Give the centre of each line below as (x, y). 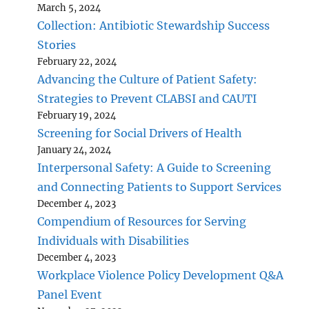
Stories (57, 44)
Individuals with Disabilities (113, 240)
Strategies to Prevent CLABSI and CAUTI (147, 98)
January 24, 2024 (74, 150)
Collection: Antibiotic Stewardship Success (154, 25)
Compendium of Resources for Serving (142, 221)
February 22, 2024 (77, 61)
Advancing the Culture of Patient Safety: (148, 79)
